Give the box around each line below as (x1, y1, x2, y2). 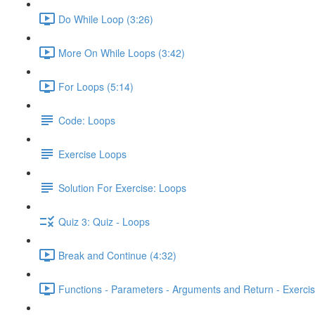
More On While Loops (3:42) (58, 45, 185, 60)
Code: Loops (58, 112, 115, 127)
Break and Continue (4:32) (58, 247, 176, 262)
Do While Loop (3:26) (58, 11, 153, 26)
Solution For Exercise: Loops (58, 180, 186, 195)
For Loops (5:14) (58, 79, 134, 94)
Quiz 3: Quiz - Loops (58, 214, 150, 229)
